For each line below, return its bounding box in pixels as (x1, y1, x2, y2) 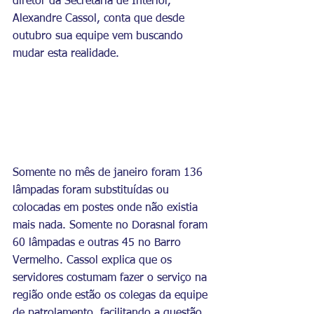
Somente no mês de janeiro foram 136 (13, 167, 206, 179)
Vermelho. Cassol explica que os (13, 254, 175, 266)
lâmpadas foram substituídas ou (13, 184, 172, 196)
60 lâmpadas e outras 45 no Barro (13, 237, 184, 249)
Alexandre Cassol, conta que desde (13, 13, 188, 25)
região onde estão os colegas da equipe (13, 289, 211, 301)
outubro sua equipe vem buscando (13, 31, 186, 42)
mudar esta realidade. (13, 48, 119, 60)
